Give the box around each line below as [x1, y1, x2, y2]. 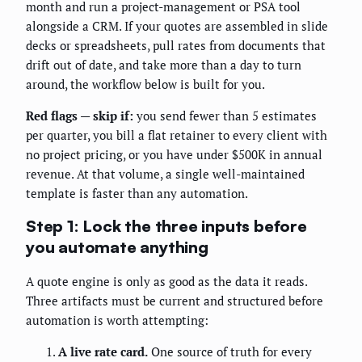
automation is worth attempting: [26, 311, 208, 328]
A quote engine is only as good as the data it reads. [26, 272, 307, 289]
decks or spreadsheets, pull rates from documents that [26, 36, 326, 53]
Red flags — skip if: [26, 107, 133, 124]
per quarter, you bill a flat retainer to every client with [26, 126, 327, 143]
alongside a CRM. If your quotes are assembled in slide [26, 17, 328, 34]
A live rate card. [58, 343, 148, 360]
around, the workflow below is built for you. [26, 75, 265, 92]
